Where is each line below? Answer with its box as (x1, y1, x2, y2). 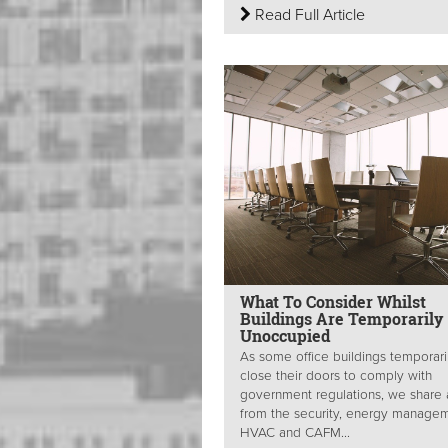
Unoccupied (240, 325, 334, 347)
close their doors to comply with (240, 368, 432, 385)
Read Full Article (251, 4, 365, 25)
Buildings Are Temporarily (240, 308, 443, 330)
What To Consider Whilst (240, 291, 426, 313)
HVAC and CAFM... (240, 425, 350, 442)
